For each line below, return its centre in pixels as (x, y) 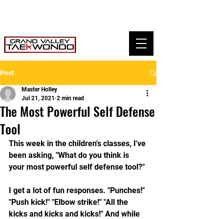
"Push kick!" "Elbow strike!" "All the (69, 202)
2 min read (70, 98)
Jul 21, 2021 (38, 98)
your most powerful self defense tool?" (77, 167)
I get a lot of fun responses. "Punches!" (78, 190)
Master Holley (39, 89)
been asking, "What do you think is (70, 155)
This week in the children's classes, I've (78, 143)
